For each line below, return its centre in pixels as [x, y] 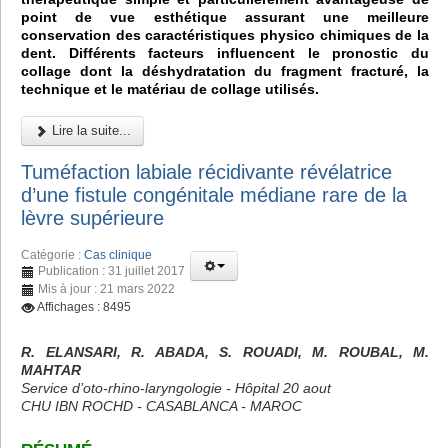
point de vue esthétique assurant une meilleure [225, 17]
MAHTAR [51, 369]
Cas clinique [118, 254]
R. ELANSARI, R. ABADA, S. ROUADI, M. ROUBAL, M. [225, 351]
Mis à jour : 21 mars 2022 [106, 288]
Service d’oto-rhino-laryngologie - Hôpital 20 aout [176, 387]
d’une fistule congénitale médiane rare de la [214, 195]
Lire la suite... [89, 131]
